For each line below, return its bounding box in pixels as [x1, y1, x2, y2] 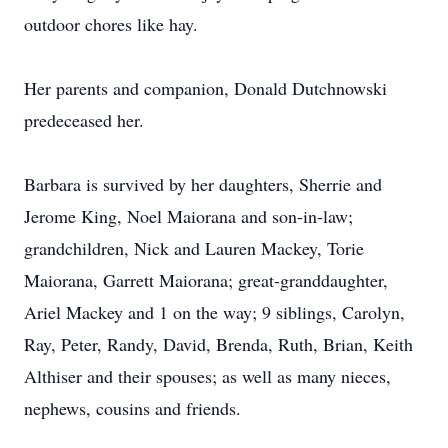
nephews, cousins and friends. [24, 396, 241, 420]
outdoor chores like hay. [24, 12, 198, 36]
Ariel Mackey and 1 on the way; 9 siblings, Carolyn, [24, 300, 405, 324]
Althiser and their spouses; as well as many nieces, [24, 364, 391, 388]
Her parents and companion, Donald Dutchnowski [24, 76, 387, 100]
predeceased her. [24, 108, 144, 132]
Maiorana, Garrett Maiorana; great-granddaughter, [24, 268, 388, 292]
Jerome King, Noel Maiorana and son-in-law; [24, 204, 353, 228]
